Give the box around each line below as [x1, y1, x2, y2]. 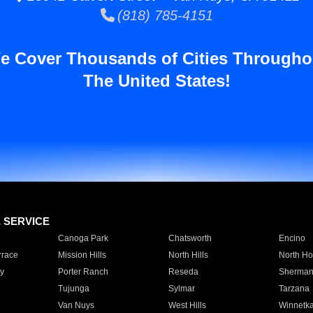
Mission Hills [57, 250, 106, 260]
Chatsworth [168, 233, 212, 243]
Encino [278, 233, 305, 243]
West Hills [168, 300, 206, 310]
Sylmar [168, 284, 195, 293]
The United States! [82, 71, 231, 90]
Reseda [168, 267, 198, 277]
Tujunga [57, 284, 89, 293]
